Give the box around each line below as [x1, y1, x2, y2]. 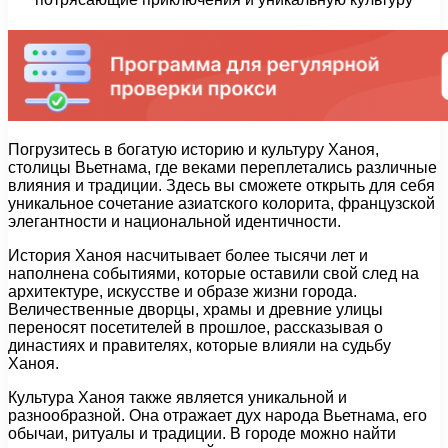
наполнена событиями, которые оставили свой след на [8, 265, 419, 283]
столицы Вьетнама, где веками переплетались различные [8, 159, 437, 177]
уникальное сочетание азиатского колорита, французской [8, 195, 435, 213]
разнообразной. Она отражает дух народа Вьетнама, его [8, 407, 427, 425]
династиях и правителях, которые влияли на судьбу [8, 337, 391, 355]
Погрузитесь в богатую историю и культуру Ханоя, [8, 141, 379, 159]
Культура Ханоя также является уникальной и [8, 389, 347, 407]
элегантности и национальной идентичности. [8, 213, 341, 231]
